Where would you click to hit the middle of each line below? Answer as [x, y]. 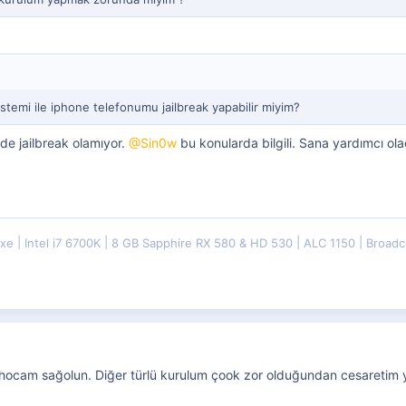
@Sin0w [153, 143]
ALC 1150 [331, 242]
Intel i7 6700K [64, 242]
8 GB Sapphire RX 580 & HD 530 [204, 242]
